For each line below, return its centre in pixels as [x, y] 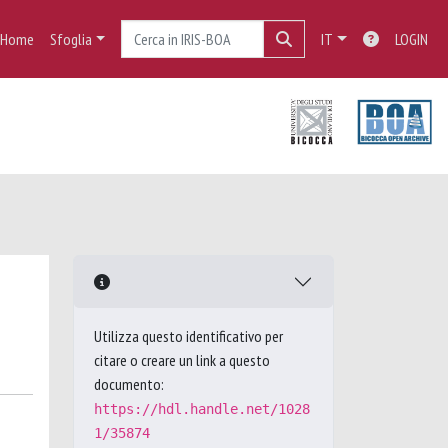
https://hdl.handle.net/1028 [202, 409]
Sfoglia [70, 39]
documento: [129, 384]
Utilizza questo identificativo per [188, 336]
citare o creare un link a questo [182, 360]
